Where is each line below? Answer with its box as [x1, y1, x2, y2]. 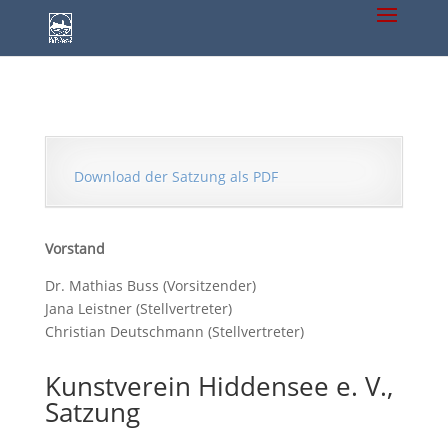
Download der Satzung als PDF [73, 167, 278, 186]
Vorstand [44, 239, 105, 258]
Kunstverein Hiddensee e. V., [44, 368, 393, 404]
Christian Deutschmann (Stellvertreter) [44, 322, 304, 341]
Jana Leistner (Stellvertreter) [44, 299, 232, 318]
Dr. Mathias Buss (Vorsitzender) [44, 276, 256, 295]
